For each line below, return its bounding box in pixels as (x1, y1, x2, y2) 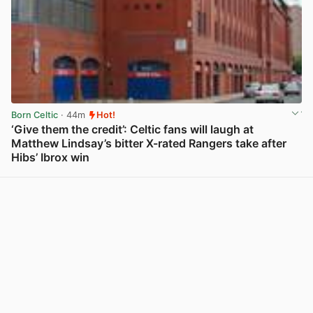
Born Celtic (11, 110, 58, 121)
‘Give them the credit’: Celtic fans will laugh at (11, 122, 254, 137)
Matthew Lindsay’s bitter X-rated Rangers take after (11, 136, 286, 151)
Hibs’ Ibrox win (11, 150, 89, 165)
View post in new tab (211, 167, 300, 178)
